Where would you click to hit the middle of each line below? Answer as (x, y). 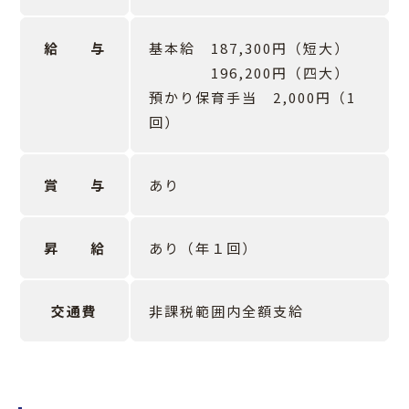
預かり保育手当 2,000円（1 (252, 98)
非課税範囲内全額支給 (226, 311)
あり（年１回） (203, 248)
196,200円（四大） (249, 73)
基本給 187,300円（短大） (249, 48)
